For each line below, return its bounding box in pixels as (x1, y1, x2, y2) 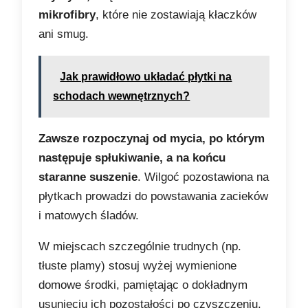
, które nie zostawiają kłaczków (96, 8, 257, 22)
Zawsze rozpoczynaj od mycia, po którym (38, 132, 265, 146)
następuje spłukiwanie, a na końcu (38, 151, 226, 165)
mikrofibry (38, 8, 96, 22)
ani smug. (38, 27, 89, 41)
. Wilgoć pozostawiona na (137, 170, 269, 184)
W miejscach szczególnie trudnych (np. (38, 240, 242, 254)
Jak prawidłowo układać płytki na (60, 71, 232, 83)
